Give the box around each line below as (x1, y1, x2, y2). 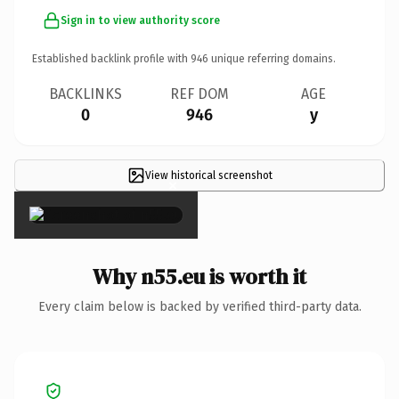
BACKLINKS (49, 85, 122, 102)
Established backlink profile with (32, 52, 191, 65)
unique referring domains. (208, 52, 336, 65)
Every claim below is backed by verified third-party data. (37, 298, 362, 314)
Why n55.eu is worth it (93, 261, 306, 291)
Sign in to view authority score (61, 13, 220, 27)
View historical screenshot (144, 168, 273, 182)
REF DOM (170, 85, 229, 102)
